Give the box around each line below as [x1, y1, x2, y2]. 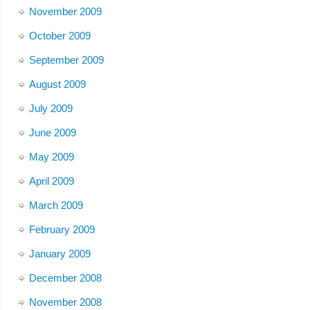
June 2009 [28, 126, 76, 138]
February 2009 [28, 223, 95, 235]
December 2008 [28, 271, 102, 284]
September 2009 [28, 53, 104, 66]
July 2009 [28, 102, 73, 114]
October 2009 [28, 29, 91, 42]
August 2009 [28, 77, 86, 90]
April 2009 [28, 174, 74, 187]
